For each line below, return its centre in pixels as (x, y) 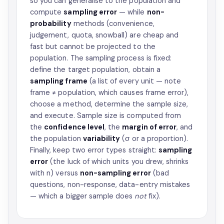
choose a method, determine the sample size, (109, 104)
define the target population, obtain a (95, 69)
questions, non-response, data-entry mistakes (110, 184)
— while (132, 12)
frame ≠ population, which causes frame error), (109, 92)
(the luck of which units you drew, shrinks (118, 161)
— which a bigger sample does (82, 196)
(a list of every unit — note (134, 81)
